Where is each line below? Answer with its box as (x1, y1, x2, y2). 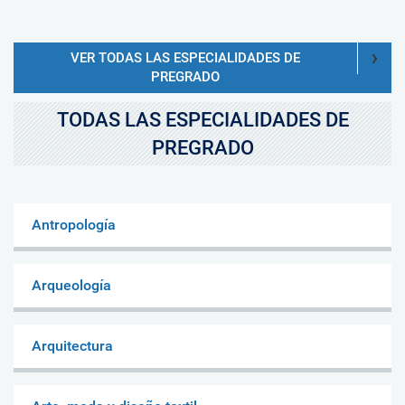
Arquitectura (32, 336, 113, 354)
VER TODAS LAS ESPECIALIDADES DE (71, 49, 300, 66)
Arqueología (32, 276, 111, 294)
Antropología (32, 215, 116, 233)
